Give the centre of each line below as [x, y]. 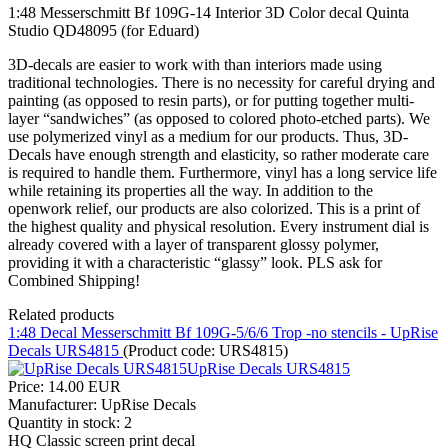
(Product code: [171, 351]
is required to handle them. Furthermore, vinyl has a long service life [222, 173]
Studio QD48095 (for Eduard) [103, 31]
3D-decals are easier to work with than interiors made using [195, 65]
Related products [61, 315]
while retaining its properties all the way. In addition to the [190, 191]
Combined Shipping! [74, 281]
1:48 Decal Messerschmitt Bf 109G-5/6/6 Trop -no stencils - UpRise [223, 333]
